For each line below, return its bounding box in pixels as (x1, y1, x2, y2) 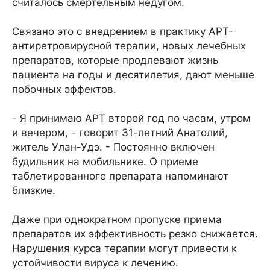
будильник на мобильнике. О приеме (12, 155, 198, 168)
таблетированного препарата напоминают (12, 170, 228, 183)
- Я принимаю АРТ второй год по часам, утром (12, 112, 251, 125)
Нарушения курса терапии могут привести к (12, 242, 237, 255)
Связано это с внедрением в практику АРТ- (12, 25, 233, 38)
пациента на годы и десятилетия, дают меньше (12, 69, 254, 81)
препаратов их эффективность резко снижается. (12, 228, 258, 240)
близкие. (12, 184, 55, 197)
